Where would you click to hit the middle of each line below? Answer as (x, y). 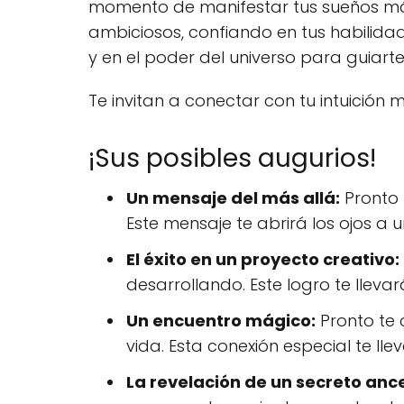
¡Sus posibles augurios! (232, 158)
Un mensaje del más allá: (233, 197)
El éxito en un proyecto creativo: (263, 259)
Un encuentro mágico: (221, 320)
